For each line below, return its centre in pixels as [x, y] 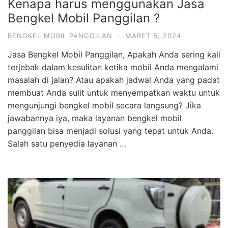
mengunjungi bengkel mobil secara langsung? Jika [104, 105]
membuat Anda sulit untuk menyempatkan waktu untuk [114, 92]
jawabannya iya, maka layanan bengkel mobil [95, 118]
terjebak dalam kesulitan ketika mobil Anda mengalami [113, 67]
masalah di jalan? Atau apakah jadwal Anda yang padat [114, 80]
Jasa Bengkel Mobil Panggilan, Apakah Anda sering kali [114, 54]
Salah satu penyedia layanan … [67, 143]
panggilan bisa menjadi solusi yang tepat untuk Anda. [110, 131]
